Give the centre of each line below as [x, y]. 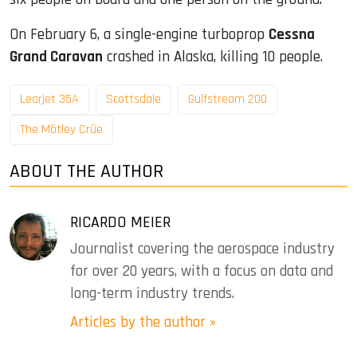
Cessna [292, 35]
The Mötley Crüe [61, 129]
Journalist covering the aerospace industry [202, 249]
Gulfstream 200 [228, 99]
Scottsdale [133, 99]
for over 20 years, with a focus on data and [202, 271]
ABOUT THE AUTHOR [86, 171]
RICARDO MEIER [120, 222]
